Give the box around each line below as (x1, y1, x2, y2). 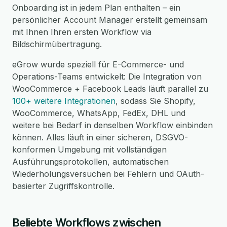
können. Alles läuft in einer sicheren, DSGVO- (12, 132, 188, 142)
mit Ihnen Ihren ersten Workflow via (12, 27, 152, 37)
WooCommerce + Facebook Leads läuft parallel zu (12, 84, 208, 94)
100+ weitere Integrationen (12, 96, 116, 106)
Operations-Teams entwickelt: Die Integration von (12, 71, 202, 82)
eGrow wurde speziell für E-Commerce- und (12, 59, 184, 69)
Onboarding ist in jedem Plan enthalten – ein (12, 3, 180, 13)
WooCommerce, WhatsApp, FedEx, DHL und (12, 108, 185, 118)
